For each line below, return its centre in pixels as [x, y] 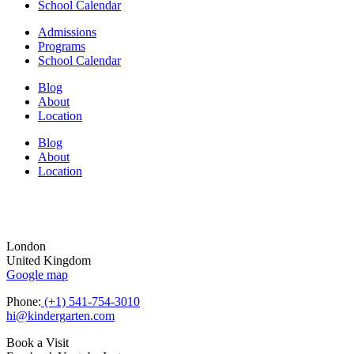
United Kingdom [49, 261]
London [26, 247]
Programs [62, 47]
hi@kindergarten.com [60, 316]
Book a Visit [38, 343]
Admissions [67, 32]
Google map [37, 275]
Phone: [24, 302]
